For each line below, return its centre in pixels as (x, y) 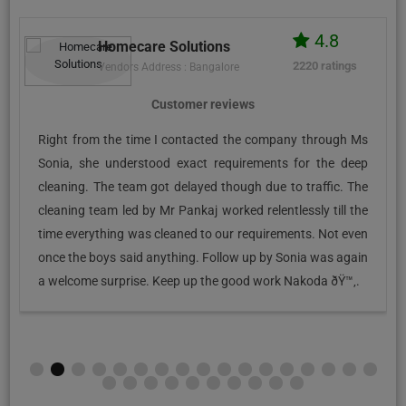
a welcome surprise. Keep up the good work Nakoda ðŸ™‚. (199, 280)
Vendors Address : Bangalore (168, 67)
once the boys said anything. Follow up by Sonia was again (203, 257)
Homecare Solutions (164, 46)
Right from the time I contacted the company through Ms (203, 139)
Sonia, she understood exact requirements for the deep (203, 163)
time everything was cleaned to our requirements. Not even (203, 233)
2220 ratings (324, 65)
